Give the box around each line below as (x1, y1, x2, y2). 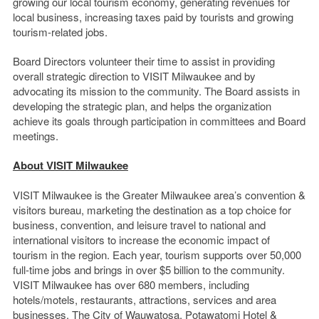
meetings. (12, 127, 58, 143)
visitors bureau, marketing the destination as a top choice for (12, 202, 291, 217)
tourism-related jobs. (12, 23, 108, 39)
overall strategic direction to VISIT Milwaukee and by (12, 68, 256, 83)
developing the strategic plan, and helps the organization (12, 98, 271, 113)
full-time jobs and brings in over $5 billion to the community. (12, 261, 288, 277)
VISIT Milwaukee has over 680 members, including (12, 276, 249, 292)
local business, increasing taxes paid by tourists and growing (12, 9, 293, 24)
